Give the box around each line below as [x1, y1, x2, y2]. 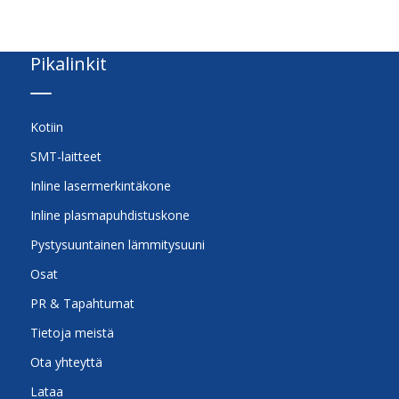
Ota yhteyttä [30, 354, 102, 370]
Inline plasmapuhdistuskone [30, 207, 190, 224]
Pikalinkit [30, 52, 107, 76]
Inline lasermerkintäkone [30, 177, 171, 194]
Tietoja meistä [30, 324, 114, 341]
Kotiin [30, 118, 63, 135]
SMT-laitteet [30, 148, 102, 165]
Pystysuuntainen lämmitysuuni [30, 236, 205, 253]
